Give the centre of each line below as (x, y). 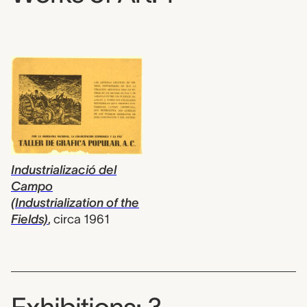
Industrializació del (64, 170)
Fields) (29, 220)
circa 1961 (82, 220)
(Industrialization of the (75, 203)
